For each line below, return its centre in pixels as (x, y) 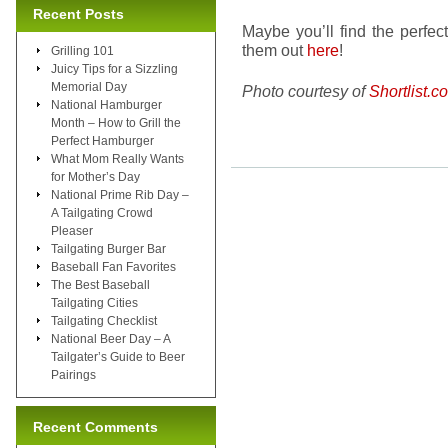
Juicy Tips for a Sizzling (114, 68)
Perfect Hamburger (102, 140)
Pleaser (72, 230)
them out (274, 50)
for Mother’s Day (95, 176)
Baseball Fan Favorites (113, 266)
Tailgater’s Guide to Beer (118, 356)
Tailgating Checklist (104, 320)
